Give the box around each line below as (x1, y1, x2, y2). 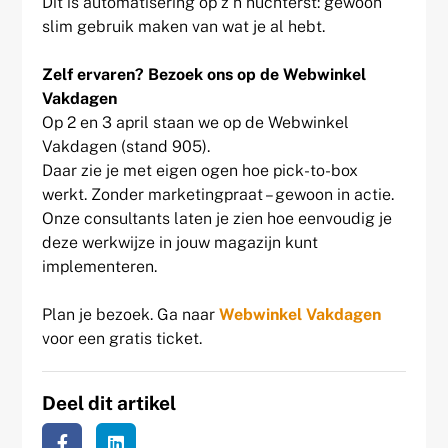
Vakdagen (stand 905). (42, 137, 211, 156)
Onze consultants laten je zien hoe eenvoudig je (42, 209, 393, 228)
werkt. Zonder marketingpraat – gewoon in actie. (42, 185, 395, 204)
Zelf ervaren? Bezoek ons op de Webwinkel (42, 65, 367, 84)
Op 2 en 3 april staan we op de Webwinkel (42, 113, 350, 132)
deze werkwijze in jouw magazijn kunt (42, 233, 319, 252)
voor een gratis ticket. (42, 329, 203, 348)
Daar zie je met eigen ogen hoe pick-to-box (42, 161, 359, 180)
